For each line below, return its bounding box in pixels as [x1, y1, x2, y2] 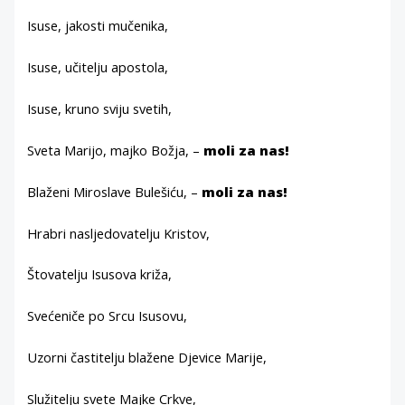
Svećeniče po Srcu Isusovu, [27, 306, 188, 325]
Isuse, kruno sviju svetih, [27, 99, 173, 118]
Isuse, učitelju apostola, [27, 58, 169, 77]
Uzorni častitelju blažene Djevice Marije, [27, 348, 268, 367]
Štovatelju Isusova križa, [27, 265, 173, 284]
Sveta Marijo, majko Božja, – [27, 140, 204, 159]
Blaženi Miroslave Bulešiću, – [27, 182, 202, 201]
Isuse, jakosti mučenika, [27, 16, 169, 35]
